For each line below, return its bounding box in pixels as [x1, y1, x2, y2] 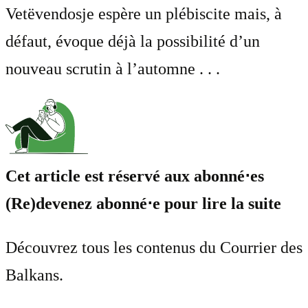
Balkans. [5, 265, 63, 284]
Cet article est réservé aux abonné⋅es [5, 166, 264, 185]
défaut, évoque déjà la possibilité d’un [5, 32, 260, 50]
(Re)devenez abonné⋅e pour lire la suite [5, 194, 281, 212]
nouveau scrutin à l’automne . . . [5, 59, 220, 78]
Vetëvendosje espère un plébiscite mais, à [5, 4, 282, 23]
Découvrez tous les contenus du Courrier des [5, 238, 302, 256]
